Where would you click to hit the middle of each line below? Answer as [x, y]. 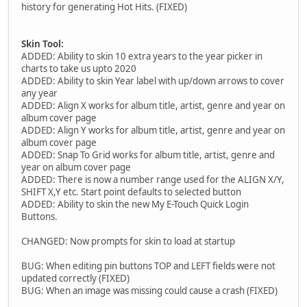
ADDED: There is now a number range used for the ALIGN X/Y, [153, 180]
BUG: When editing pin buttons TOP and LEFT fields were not [148, 266]
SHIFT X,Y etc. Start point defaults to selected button [131, 192]
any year [39, 94]
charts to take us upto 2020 [79, 69]
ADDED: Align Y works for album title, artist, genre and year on [153, 131]
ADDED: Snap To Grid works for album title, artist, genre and [148, 155]
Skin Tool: [42, 44]
